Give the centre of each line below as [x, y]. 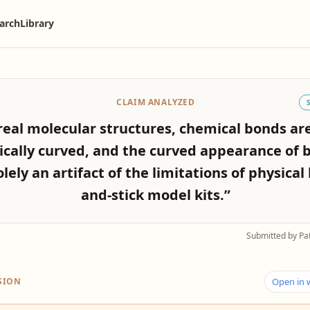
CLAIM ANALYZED [156, 102]
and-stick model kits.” [156, 195]
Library [37, 23]
